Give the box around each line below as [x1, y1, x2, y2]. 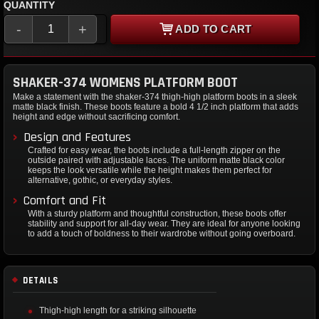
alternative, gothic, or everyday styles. [28, 174, 172, 185]
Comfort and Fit [23, 192, 106, 209]
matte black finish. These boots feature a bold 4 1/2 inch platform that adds [13, 101, 298, 112]
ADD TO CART [175, 23, 252, 36]
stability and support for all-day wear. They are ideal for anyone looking [28, 218, 300, 229]
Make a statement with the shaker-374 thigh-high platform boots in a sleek [13, 91, 297, 102]
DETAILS [23, 274, 58, 286]
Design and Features [23, 128, 131, 145]
